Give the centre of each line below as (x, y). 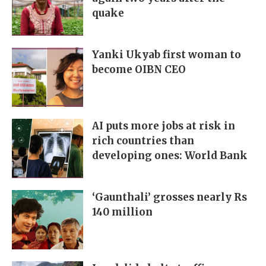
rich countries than (143, 141)
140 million (122, 212)
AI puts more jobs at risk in (164, 126)
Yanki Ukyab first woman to (167, 55)
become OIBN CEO (139, 70)
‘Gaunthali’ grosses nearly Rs (170, 197)
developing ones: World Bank (170, 156)
